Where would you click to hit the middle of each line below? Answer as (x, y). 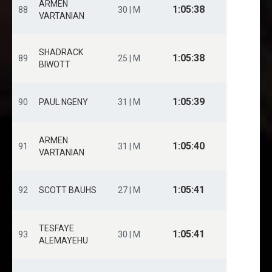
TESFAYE (56, 228)
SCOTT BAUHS (68, 190)
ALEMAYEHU (63, 240)
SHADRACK (61, 52)
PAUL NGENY (63, 102)
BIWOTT (55, 64)
